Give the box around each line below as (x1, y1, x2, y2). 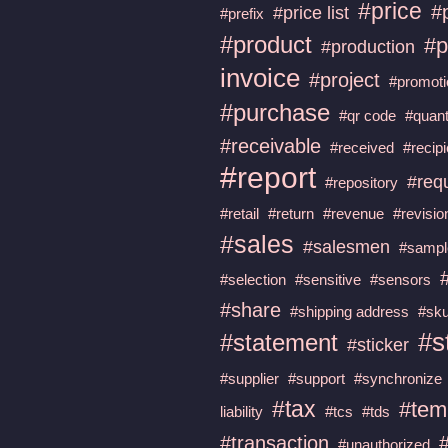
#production (321, 36, 416, 57)
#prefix (220, 4, 265, 22)
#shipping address (290, 302, 410, 320)
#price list (273, 2, 350, 23)
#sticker (347, 334, 410, 355)
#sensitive (295, 270, 362, 288)
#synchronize (354, 369, 443, 387)
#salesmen (303, 236, 391, 257)
